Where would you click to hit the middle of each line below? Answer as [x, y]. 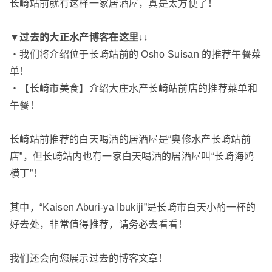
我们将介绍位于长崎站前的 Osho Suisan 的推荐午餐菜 [141, 55]
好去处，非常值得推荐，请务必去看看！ [99, 225]
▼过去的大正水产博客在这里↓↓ [79, 38]
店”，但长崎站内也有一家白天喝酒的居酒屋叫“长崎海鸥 [132, 157]
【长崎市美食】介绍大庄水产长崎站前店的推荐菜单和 [139, 89]
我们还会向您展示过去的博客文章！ [89, 259]
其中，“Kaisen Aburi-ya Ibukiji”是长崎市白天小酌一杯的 [133, 208]
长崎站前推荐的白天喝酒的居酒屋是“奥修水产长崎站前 [130, 140]
